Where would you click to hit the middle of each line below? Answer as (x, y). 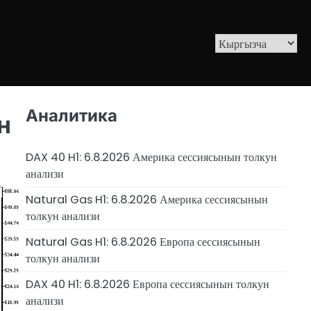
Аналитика (71, 115)
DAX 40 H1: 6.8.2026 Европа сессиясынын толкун (147, 285)
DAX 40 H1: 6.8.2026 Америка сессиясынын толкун (151, 158)
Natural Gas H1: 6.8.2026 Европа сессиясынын (143, 242)
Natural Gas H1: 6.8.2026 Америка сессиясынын (146, 200)
